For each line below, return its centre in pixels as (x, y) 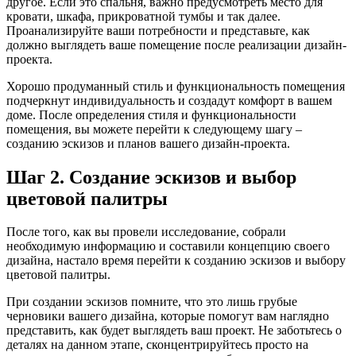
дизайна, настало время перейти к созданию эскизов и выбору (176, 261)
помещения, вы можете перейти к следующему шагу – (154, 129)
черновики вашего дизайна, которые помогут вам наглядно (168, 316)
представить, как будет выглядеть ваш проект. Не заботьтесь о (174, 331)
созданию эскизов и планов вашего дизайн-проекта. (148, 143)
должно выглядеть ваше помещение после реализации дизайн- (176, 44)
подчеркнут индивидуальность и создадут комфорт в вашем (169, 100)
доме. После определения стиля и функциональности (151, 114)
